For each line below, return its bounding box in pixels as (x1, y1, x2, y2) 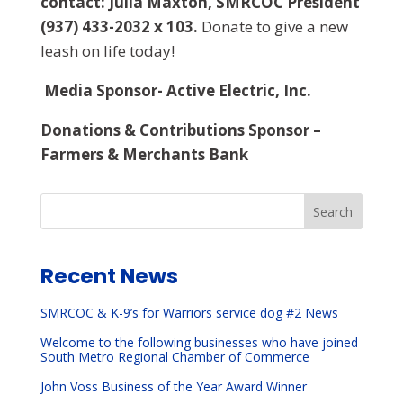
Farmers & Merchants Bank (40, 144, 248, 165)
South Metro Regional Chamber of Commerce (40, 348, 309, 366)
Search (313, 202, 354, 220)
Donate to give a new (201, 16, 348, 37)
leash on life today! (40, 40, 175, 61)
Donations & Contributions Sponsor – (40, 120, 321, 140)
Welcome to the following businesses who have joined (40, 334, 358, 352)
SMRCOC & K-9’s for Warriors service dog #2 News (40, 304, 338, 322)
